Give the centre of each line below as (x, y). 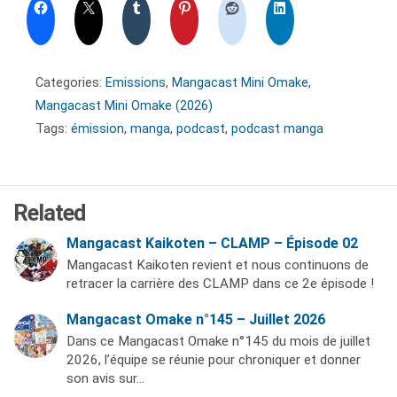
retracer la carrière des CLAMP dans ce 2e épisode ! (220, 284)
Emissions (136, 83)
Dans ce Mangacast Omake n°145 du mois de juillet (218, 341)
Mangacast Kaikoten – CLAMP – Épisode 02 (212, 243)
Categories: (70, 83)
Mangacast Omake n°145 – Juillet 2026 (196, 319)
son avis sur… (105, 378)
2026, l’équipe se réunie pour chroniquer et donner (214, 360)
